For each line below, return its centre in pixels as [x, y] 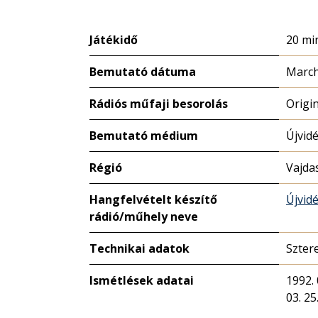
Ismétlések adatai [142, 280]
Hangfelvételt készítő [153, 199]
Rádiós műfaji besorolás [159, 104]
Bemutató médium [144, 136]
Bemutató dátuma [143, 72]
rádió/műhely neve [144, 216]
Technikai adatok [139, 248]
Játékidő [114, 40]
